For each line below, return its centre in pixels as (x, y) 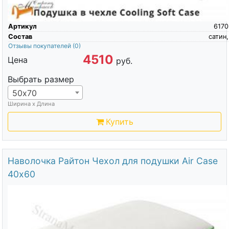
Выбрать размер (41, 79)
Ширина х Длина (31, 104)
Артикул (22, 26)
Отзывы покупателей (40, 45)
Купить (119, 121)
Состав (20, 36)
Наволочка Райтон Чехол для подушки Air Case (112, 161)
